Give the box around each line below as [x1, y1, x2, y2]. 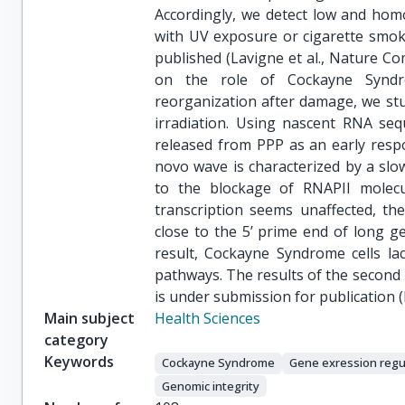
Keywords [44, 352, 114, 372]
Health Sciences [155, 308, 261, 328]
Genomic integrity [162, 377, 260, 394]
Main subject [44, 308, 135, 328]
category [44, 330, 108, 350]
